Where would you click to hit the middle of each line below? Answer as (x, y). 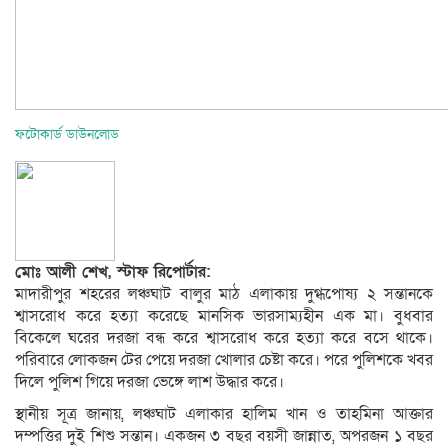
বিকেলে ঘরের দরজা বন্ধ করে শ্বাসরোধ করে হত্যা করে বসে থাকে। (224, 337)
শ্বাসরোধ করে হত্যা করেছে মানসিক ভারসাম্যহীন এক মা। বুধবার (224, 315)
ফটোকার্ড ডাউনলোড (67, 134)
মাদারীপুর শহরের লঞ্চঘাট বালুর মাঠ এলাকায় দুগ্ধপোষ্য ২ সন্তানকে (224, 293)
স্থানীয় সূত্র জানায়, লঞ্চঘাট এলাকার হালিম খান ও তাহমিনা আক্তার (224, 413)
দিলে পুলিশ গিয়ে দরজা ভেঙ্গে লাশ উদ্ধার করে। (149, 381)
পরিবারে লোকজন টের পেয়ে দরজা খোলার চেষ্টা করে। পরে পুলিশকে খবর (224, 359)
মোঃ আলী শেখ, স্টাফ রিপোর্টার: (112, 271)
